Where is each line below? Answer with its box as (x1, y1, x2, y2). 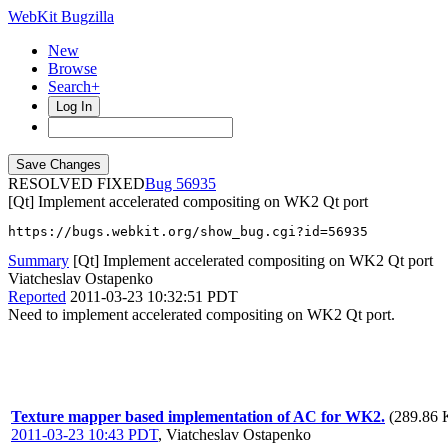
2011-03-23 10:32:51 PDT (70, 288, 238, 305)
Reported (8, 288, 66, 305)
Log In (56, 99, 92, 114)
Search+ (48, 78, 100, 95)
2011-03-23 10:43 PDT (11, 426, 158, 443)
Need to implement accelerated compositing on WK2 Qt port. (8, 306, 395, 323)
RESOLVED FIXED (8, 175, 145, 192)
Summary (8, 252, 69, 269)
